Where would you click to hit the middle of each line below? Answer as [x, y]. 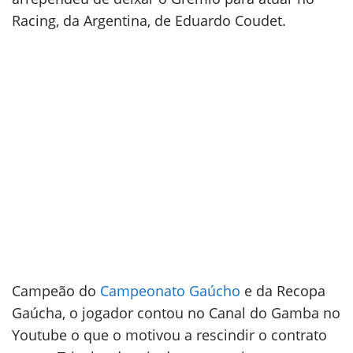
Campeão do [56, 291]
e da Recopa [283, 291]
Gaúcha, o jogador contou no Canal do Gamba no [176, 313]
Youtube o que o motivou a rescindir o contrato [169, 335]
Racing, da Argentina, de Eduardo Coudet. [149, 20]
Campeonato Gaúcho [170, 291]
